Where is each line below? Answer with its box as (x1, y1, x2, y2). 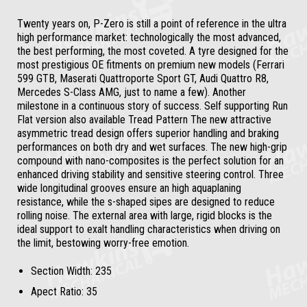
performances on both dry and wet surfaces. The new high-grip (17, 140, 287, 153)
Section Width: (31, 265, 95, 278)
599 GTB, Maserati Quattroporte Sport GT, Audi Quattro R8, (17, 72, 269, 85)
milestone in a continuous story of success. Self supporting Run (17, 99, 288, 112)
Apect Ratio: (31, 285, 86, 298)
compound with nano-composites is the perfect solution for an (17, 154, 284, 167)
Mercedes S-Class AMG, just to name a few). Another (17, 86, 246, 99)
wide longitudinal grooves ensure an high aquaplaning (17, 182, 241, 195)
